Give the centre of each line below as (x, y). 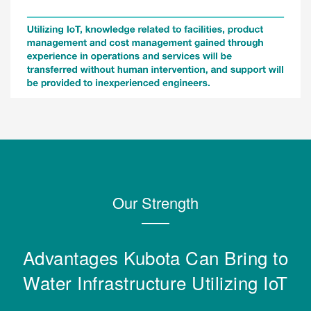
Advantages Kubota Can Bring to (155, 257)
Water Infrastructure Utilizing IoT (155, 282)
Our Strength (155, 202)
